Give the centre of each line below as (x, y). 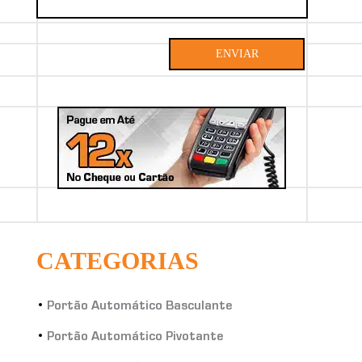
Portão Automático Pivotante (135, 338)
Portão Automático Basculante (140, 307)
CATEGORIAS (117, 261)
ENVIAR (237, 54)
